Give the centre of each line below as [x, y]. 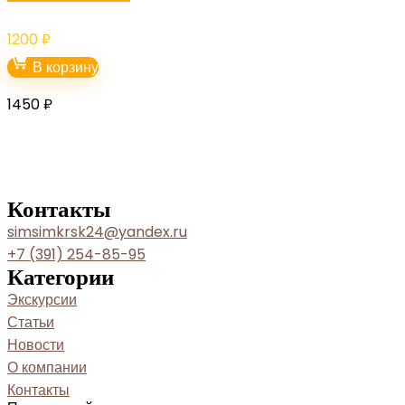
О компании [47, 368]
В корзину [64, 68]
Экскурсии [42, 300]
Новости [36, 345]
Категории [61, 278]
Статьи [31, 323]
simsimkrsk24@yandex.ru [97, 232]
